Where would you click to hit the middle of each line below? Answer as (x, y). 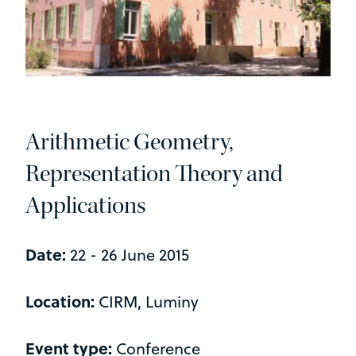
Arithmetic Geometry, (130, 142)
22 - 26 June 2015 (128, 255)
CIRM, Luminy (149, 302)
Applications (85, 205)
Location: (62, 301)
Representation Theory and (154, 174)
